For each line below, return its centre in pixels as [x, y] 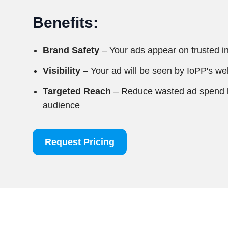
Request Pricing [80, 142]
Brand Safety [71, 50]
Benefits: [65, 23]
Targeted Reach [77, 91]
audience [61, 105]
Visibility [62, 71]
